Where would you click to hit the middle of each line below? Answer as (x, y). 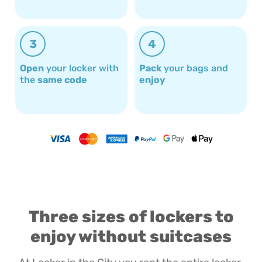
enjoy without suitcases (131, 236)
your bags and (195, 68)
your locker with (81, 68)
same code (62, 80)
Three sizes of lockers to (131, 216)
